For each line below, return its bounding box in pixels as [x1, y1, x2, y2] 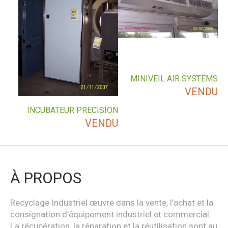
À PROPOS [10, 169, 81, 187]
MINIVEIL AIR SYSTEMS [130, 74, 218, 84]
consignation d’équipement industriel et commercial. [10, 209, 211, 220]
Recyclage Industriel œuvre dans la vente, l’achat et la [10, 197, 213, 208]
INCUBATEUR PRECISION [27, 105, 119, 115]
